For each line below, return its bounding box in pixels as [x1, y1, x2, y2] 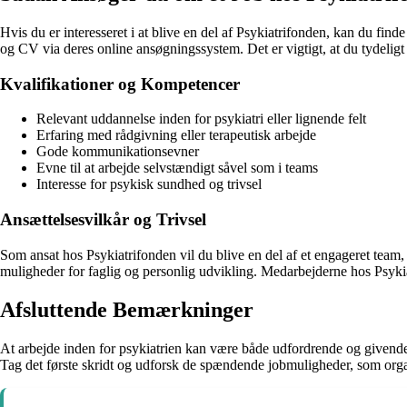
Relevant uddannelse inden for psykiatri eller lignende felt [36, 111, 366, 127]
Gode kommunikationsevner [36, 144, 199, 160]
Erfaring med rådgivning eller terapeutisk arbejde [36, 127, 316, 144]
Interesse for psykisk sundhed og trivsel [36, 176, 262, 193]
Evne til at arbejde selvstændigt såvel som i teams [36, 160, 318, 176]
